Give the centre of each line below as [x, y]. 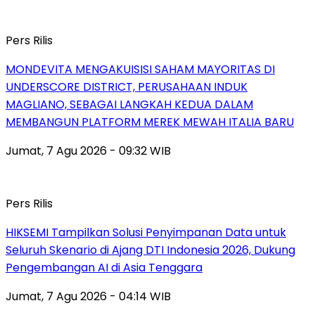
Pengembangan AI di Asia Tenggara [104, 268]
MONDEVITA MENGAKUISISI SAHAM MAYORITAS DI [140, 70]
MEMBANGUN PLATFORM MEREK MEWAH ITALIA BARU [150, 122]
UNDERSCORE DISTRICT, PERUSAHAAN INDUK [127, 87]
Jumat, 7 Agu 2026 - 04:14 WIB [88, 297]
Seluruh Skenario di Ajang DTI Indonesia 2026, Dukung [150, 250]
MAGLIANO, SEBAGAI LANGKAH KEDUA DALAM [129, 105]
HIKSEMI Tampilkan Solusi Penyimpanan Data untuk [146, 233]
